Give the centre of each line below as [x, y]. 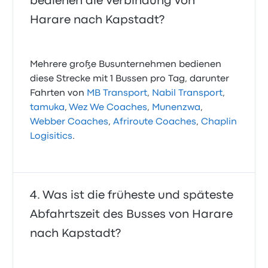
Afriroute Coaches [155, 122]
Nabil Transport [188, 93]
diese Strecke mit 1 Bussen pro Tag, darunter [130, 79]
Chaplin [219, 122]
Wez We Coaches [108, 108]
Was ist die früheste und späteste [138, 195]
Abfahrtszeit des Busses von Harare [132, 214]
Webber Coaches [69, 122]
